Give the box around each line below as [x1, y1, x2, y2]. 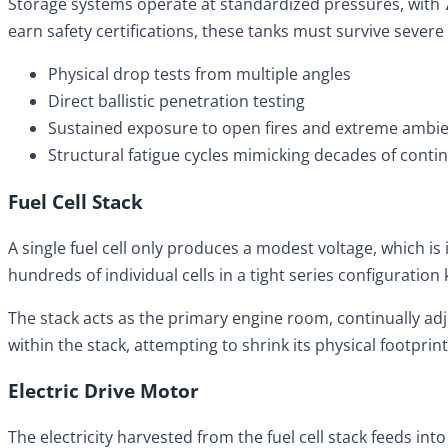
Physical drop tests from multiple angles [48, 63, 351, 86]
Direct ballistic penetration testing [48, 90, 305, 113]
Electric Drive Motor [8, 378, 199, 404]
